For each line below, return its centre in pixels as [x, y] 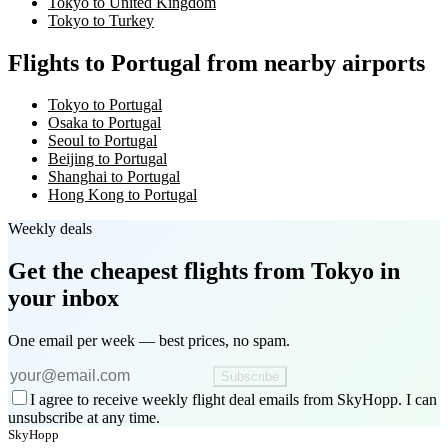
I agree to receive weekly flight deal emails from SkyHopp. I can [233, 400]
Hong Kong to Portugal [122, 195]
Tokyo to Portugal [105, 105]
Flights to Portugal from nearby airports [216, 62]
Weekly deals [50, 229]
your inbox [63, 298]
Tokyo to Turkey [101, 20]
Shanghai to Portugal [114, 177]
